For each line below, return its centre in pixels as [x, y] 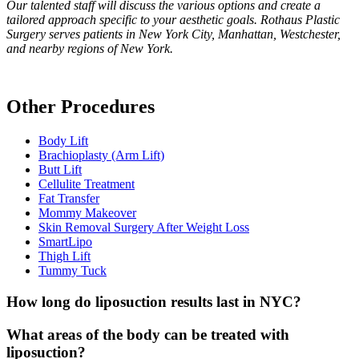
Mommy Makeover [87, 213]
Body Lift [63, 141]
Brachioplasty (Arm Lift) [101, 155]
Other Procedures [81, 107]
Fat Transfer [69, 199]
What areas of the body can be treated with [148, 334]
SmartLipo [65, 242]
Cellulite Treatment [87, 184]
